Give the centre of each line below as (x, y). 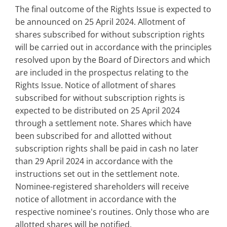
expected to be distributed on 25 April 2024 (98, 111)
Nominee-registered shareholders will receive (102, 187)
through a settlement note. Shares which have (103, 123)
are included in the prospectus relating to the (102, 73)
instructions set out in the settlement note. (97, 174)
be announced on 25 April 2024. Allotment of (100, 22)
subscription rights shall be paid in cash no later (107, 149)
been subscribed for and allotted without (93, 136)
